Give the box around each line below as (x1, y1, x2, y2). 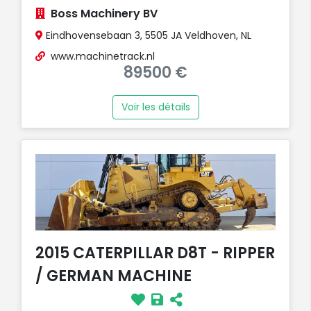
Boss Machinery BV (51, 5, 158, 22)
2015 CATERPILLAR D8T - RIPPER (35, 242, 275, 264)
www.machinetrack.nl (51, 49, 155, 63)
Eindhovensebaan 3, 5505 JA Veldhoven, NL (43, 28, 251, 42)
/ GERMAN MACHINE (35, 264, 192, 287)
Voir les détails (121, 99, 190, 114)
